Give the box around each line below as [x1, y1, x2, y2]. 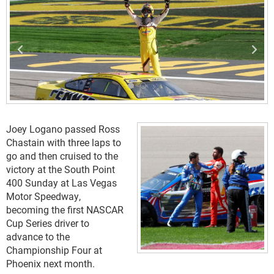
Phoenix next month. [6, 257, 95, 270]
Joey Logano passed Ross [6, 122, 120, 135]
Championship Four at [6, 243, 102, 256]
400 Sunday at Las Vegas [6, 176, 117, 189]
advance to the [6, 230, 70, 243]
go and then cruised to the [6, 149, 118, 162]
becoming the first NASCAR [6, 203, 124, 216]
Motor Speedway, [6, 190, 81, 202]
